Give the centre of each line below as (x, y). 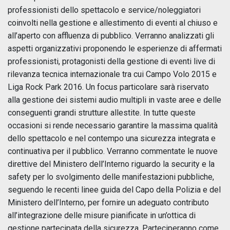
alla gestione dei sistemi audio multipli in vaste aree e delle (114, 100)
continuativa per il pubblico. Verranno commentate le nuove (113, 151)
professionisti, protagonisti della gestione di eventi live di (111, 61)
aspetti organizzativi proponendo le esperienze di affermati (115, 48)
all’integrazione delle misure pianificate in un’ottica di (102, 215)
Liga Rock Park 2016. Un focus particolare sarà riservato (108, 87)
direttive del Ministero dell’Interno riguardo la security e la (111, 164)
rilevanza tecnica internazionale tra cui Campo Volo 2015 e (112, 74)
